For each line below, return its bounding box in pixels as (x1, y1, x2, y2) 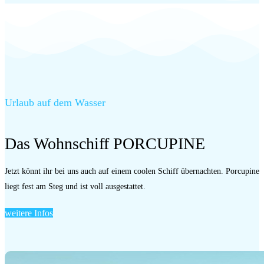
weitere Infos (5, 207, 53, 218)
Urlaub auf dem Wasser (5, 96, 105, 108)
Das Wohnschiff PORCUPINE (5, 134, 205, 153)
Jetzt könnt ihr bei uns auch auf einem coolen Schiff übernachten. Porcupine (5, 166, 259, 176)
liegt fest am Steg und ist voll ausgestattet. (5, 181, 146, 191)
